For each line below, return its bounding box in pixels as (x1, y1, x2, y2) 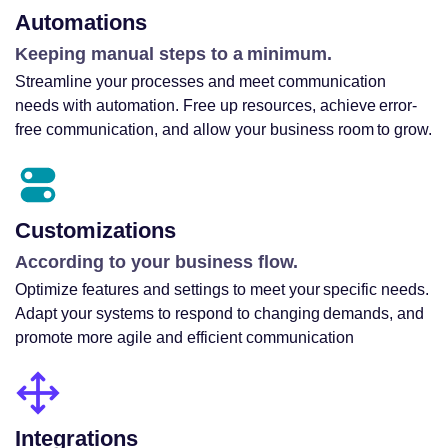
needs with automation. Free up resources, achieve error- (15, 97, 418, 115)
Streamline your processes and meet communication (15, 73, 386, 91)
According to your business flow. (15, 252, 298, 273)
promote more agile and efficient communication (15, 329, 354, 347)
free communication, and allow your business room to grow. (15, 121, 433, 139)
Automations (15, 10, 147, 36)
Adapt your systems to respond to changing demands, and (15, 305, 425, 323)
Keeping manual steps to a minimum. (15, 44, 333, 65)
